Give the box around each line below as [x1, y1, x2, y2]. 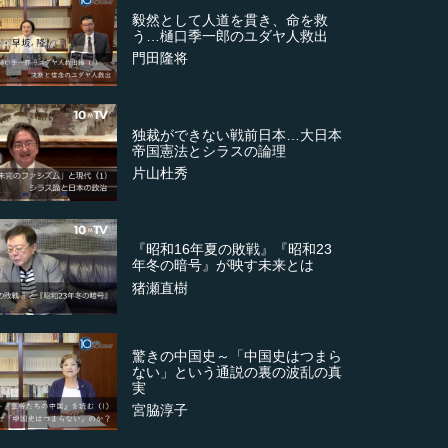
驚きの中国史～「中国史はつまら [132, 348, 343, 365]
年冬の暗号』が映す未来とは [132, 257, 315, 274]
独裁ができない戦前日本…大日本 [132, 126, 343, 143]
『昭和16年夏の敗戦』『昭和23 [132, 241, 333, 258]
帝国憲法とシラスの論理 [132, 142, 287, 159]
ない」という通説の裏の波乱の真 [132, 364, 343, 381]
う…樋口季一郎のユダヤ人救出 [132, 27, 329, 44]
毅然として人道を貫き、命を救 [132, 11, 329, 28]
